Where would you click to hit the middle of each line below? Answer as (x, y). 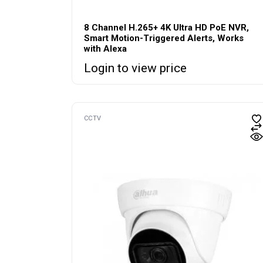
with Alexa (105, 49)
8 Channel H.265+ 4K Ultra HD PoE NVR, (166, 28)
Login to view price (135, 68)
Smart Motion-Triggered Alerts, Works (164, 38)
